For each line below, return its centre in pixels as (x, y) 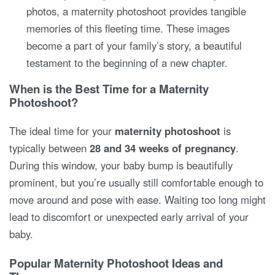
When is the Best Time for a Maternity (109, 89)
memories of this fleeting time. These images (128, 28)
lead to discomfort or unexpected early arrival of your (129, 216)
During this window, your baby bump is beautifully (121, 165)
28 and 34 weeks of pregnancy (163, 148)
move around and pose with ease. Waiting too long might (137, 199)
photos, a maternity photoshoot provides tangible (137, 11)
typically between (49, 148)
